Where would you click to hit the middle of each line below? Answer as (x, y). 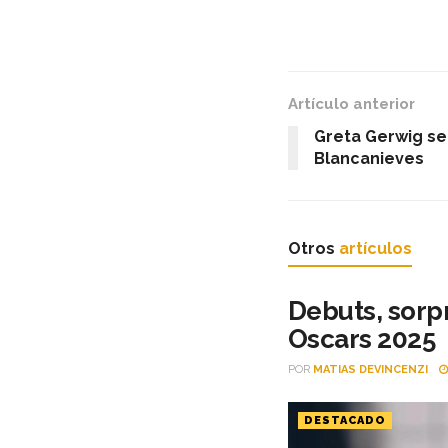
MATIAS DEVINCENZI (370, 370)
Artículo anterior (351, 104)
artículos (375, 249)
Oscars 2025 (362, 339)
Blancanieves (369, 159)
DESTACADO (345, 421)
